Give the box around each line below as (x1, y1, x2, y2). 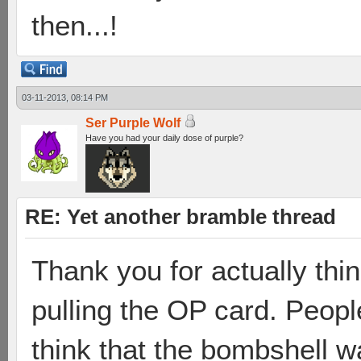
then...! (31, 10, 118, 42)
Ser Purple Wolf (85, 116, 180, 130)
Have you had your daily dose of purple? (85, 133, 243, 143)
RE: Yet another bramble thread (25, 205, 336, 228)
